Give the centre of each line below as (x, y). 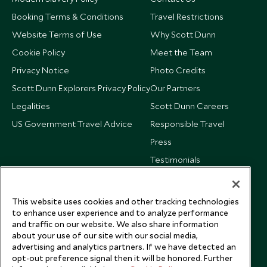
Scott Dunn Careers (190, 106)
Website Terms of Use (57, 34)
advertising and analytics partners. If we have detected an (124, 246)
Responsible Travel (187, 124)
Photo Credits (178, 70)
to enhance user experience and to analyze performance (120, 212)
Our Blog (167, 177)
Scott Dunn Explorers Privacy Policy (81, 88)
